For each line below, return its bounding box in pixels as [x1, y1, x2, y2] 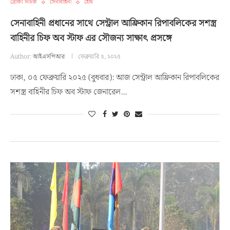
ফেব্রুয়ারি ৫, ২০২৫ [78, 52, 121, 62]
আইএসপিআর [33, 52, 65, 62]
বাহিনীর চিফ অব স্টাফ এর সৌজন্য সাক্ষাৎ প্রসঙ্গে [10, 31, 172, 46]
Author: [10, 52, 33, 62]
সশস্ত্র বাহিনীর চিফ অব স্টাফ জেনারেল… [10, 86, 127, 99]
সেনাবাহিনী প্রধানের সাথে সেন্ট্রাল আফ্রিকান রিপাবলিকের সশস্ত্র [10, 16, 216, 31]
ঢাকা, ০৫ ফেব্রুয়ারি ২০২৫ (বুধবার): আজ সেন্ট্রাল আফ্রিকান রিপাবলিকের [10, 71, 219, 84]
